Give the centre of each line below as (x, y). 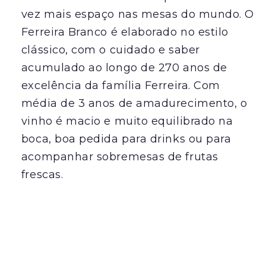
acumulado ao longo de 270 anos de (124, 68)
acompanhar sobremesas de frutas (120, 157)
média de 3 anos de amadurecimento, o (134, 104)
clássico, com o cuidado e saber (110, 50)
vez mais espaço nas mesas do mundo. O (137, 15)
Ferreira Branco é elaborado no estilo (125, 32)
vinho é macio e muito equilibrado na (127, 121)
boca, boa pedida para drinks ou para (126, 139)
